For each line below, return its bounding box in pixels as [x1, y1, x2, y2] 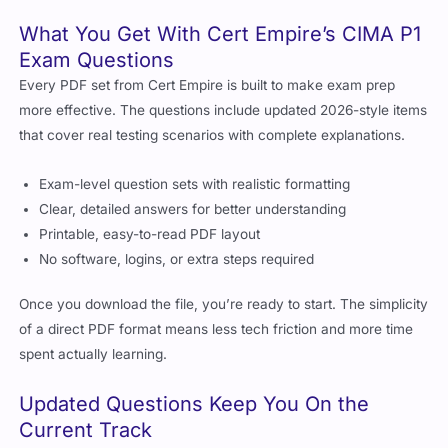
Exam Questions [19, 34, 175, 59]
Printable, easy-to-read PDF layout [39, 212, 261, 229]
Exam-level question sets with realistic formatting [39, 162, 351, 179]
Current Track [19, 404, 153, 429]
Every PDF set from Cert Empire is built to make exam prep [19, 63, 396, 80]
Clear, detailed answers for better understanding [39, 187, 347, 204]
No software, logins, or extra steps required [39, 237, 315, 254]
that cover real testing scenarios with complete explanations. [19, 113, 406, 130]
